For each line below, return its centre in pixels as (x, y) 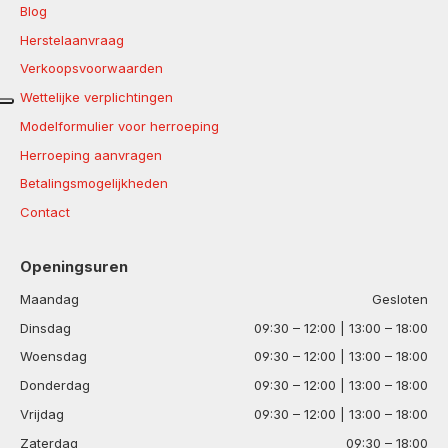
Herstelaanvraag (72, 39)
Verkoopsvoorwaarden (91, 68)
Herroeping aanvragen (91, 154)
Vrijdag (42, 413)
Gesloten (400, 298)
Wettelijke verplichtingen (96, 97)
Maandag (49, 298)
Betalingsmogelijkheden (94, 183)
